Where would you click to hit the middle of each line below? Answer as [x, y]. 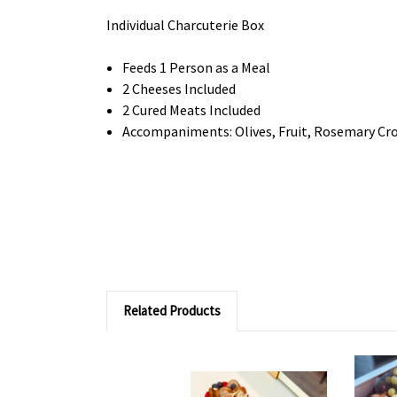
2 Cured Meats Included [192, 110]
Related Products [172, 311]
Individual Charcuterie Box [185, 25]
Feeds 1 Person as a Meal [197, 67]
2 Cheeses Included [179, 89]
